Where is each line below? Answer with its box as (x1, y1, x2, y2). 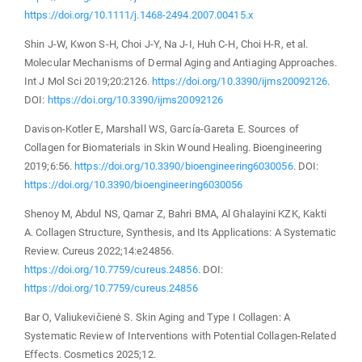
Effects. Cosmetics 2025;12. (24, 347, 156, 360)
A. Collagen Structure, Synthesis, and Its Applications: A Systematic (24, 225, 336, 238)
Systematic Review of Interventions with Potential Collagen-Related (24, 329, 336, 342)
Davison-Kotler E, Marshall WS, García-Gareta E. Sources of (24, 122, 299, 135)
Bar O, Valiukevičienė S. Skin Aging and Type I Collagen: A (24, 310, 290, 323)
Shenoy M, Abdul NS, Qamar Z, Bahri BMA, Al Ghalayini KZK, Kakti (24, 207, 327, 220)
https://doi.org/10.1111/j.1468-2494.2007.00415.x (24, 8, 253, 21)
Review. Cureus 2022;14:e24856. (24, 244, 175, 257)
